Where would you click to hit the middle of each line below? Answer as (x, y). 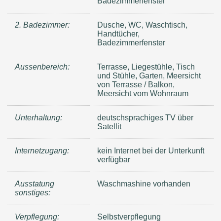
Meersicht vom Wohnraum (143, 94)
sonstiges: (33, 193)
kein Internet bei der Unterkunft (151, 151)
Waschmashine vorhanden (144, 184)
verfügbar (114, 160)
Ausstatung (35, 184)
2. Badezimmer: (42, 25)
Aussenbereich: (42, 67)
